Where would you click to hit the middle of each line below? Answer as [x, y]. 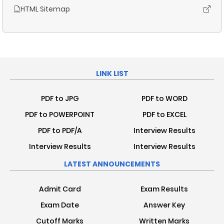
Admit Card [60, 189]
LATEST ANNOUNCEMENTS [112, 164]
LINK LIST [112, 73]
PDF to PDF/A [60, 130]
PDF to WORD [164, 98]
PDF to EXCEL [164, 114]
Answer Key [164, 205]
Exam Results [164, 189]
